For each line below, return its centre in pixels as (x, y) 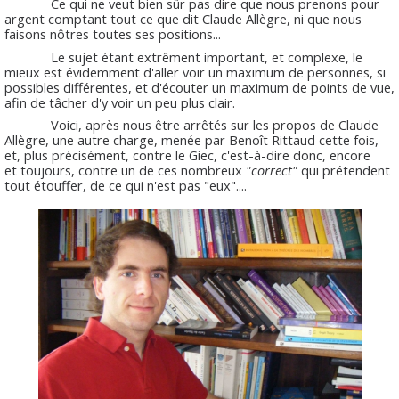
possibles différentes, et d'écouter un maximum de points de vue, (199, 87)
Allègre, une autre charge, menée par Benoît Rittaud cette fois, (191, 139)
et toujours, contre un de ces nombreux (123, 170)
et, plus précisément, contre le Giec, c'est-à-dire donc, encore (187, 155)
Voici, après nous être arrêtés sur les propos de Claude (191, 124)
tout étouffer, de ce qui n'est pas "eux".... (143, 185)
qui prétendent (344, 170)
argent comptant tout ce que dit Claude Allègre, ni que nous (183, 19)
